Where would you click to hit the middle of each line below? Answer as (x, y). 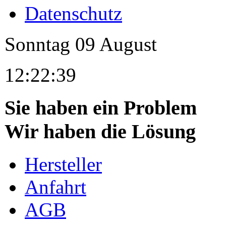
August (126, 44)
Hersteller (63, 164)
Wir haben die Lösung (100, 132)
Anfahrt (55, 187)
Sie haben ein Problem (101, 108)
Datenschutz (73, 14)
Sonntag (40, 44)
